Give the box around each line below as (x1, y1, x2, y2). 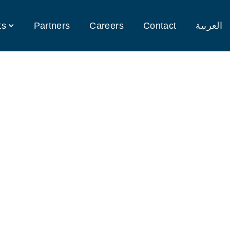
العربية (196, 21, 222, 31)
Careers (89, 21, 124, 31)
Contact (143, 21, 177, 31)
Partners (33, 21, 70, 31)
